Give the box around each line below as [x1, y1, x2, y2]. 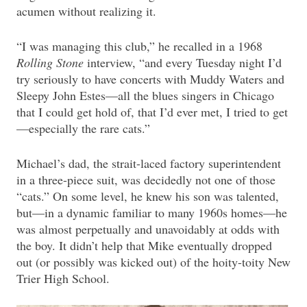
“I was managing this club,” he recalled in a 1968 [16, 38, 262, 55]
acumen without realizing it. [16, 3, 156, 20]
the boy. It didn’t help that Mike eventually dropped [16, 237, 272, 254]
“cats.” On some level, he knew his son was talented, [16, 188, 279, 205]
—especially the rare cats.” [16, 120, 150, 137]
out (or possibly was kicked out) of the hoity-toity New [16, 254, 291, 271]
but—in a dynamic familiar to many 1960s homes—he [16, 204, 287, 221]
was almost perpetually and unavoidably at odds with [16, 221, 280, 238]
